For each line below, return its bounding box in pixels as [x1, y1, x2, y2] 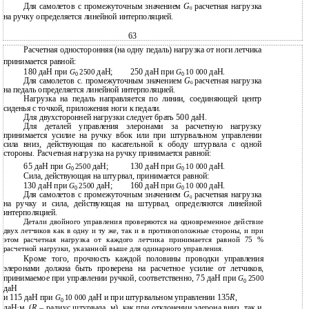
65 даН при [23, 161, 66, 171]
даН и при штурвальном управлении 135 [88, 293, 230, 303]
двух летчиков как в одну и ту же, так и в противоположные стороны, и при [3, 226, 264, 235]
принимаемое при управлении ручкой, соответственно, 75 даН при [3, 274, 239, 283]
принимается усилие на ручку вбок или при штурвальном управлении [3, 131, 262, 141]
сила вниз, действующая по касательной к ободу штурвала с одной [3, 140, 262, 150]
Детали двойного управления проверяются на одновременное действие [23, 217, 264, 226]
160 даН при [130, 181, 177, 191]
